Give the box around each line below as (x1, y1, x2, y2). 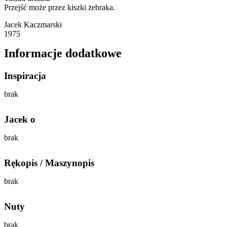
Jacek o (4, 113, 35, 125)
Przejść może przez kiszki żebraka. (4, 3, 115, 12)
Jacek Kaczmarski (4, 20, 62, 29)
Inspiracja (4, 70, 46, 81)
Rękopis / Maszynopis (4, 157, 94, 168)
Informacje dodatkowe (4, 46, 122, 60)
